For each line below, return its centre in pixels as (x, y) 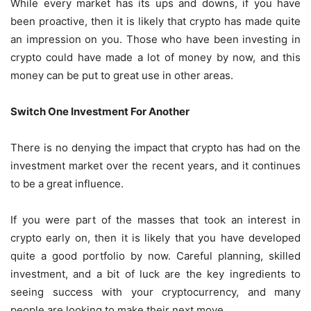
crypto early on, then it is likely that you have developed (155, 237)
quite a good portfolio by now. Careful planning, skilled (155, 255)
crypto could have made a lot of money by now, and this (155, 57)
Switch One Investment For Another (100, 111)
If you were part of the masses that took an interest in (155, 219)
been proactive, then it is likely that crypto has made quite (155, 21)
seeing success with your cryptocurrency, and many (155, 292)
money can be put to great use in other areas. (122, 75)
